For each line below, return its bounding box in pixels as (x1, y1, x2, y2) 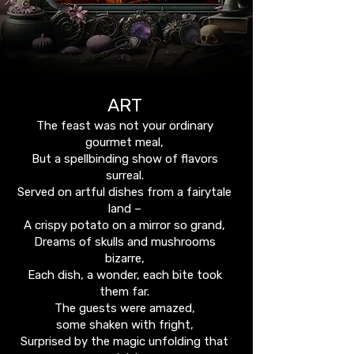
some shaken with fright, (55, 318, 194, 332)
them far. (100, 284, 149, 299)
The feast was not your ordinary (36, 119, 213, 133)
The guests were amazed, (54, 301, 195, 315)
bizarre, (104, 251, 145, 265)
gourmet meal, (85, 135, 164, 149)
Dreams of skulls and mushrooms (33, 235, 216, 249)
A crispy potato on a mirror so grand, (24, 218, 225, 232)
